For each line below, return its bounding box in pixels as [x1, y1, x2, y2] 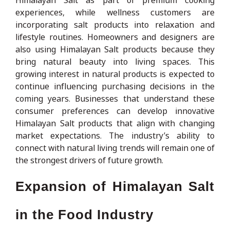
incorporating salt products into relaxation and [15, 18, 215, 30]
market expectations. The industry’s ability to [15, 129, 215, 141]
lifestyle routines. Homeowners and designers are [15, 31, 215, 43]
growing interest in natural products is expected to [15, 68, 215, 80]
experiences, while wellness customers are [15, 6, 215, 18]
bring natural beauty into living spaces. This [15, 55, 215, 67]
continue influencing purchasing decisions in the [15, 80, 215, 92]
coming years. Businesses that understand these [15, 92, 215, 104]
